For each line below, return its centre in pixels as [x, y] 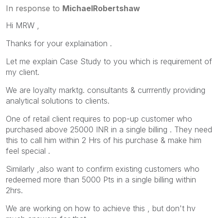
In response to [34, 8]
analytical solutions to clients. [58, 100]
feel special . [28, 151]
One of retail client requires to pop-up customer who [99, 118]
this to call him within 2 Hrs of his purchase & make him [104, 140]
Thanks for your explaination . [59, 43]
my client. [23, 72]
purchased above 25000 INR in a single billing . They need [109, 129]
